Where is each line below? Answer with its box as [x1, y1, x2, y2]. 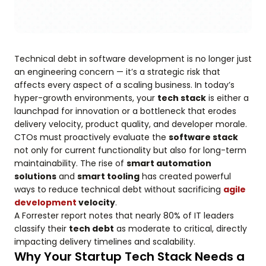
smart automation [126, 157, 211, 169]
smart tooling [77, 170, 140, 182]
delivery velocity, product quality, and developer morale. [14, 118, 247, 130]
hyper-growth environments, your [14, 92, 157, 104]
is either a [206, 92, 249, 104]
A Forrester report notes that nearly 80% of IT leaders [14, 210, 234, 221]
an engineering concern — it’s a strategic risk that [14, 66, 220, 78]
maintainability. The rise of [14, 157, 126, 169]
